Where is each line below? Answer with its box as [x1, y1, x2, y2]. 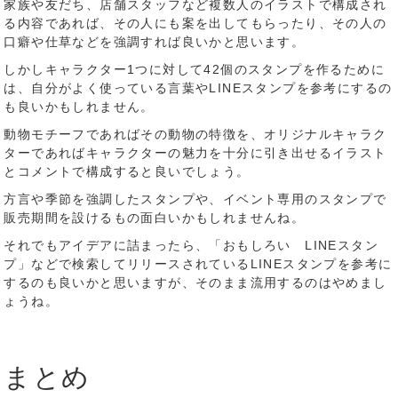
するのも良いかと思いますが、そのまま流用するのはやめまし [4, 275, 387, 290]
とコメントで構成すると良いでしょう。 [4, 164, 251, 179]
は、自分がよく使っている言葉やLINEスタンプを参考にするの [4, 81, 393, 95]
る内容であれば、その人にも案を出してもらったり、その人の [4, 16, 387, 30]
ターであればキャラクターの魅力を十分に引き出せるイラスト [4, 146, 387, 160]
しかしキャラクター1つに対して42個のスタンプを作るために [4, 62, 386, 76]
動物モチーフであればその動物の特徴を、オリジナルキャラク [4, 127, 387, 141]
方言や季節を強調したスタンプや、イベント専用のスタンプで [4, 192, 387, 206]
